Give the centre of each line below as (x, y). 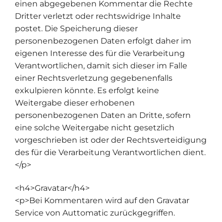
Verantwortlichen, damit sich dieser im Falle (101, 65)
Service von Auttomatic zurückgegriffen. (95, 213)
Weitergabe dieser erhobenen (75, 103)
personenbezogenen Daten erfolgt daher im (103, 41)
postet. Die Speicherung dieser (76, 28)
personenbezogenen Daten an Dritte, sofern (103, 115)
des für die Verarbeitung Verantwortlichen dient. (110, 152)
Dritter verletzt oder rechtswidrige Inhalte (98, 16)
